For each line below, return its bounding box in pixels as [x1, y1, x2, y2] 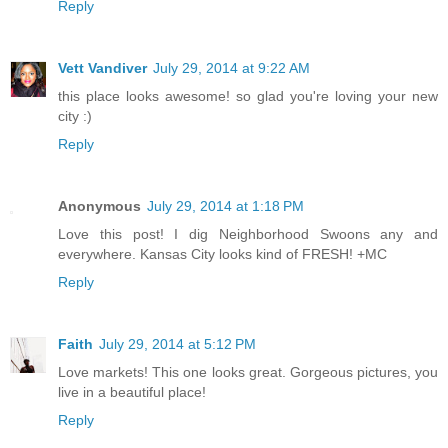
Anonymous [58, 198, 141, 215]
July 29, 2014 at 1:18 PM [147, 198, 304, 215]
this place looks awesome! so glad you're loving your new [58, 88, 438, 105]
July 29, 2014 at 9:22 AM [153, 60, 310, 77]
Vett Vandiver [58, 60, 147, 77]
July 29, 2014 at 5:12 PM [99, 336, 256, 353]
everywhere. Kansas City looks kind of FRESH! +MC [58, 246, 387, 263]
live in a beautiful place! [58, 384, 206, 401]
